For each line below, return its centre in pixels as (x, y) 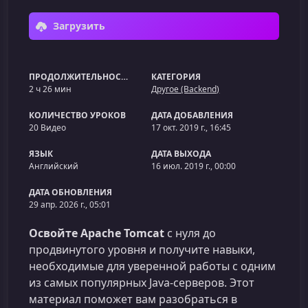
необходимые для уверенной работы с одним (152, 266)
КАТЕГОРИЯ (176, 77)
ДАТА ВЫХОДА (181, 154)
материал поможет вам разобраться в (133, 299)
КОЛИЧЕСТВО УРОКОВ (77, 115)
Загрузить (78, 26)
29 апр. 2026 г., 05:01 (70, 205)
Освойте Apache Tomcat (97, 233)
